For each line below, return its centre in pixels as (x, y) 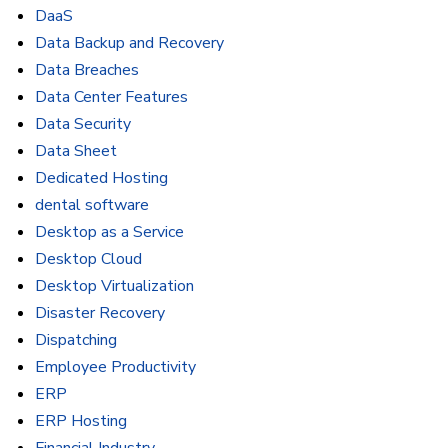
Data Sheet (76, 151)
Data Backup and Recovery (129, 43)
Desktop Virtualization (114, 286)
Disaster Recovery (100, 313)
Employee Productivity (115, 367)
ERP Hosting (81, 421)
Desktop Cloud (88, 259)
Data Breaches (87, 70)
